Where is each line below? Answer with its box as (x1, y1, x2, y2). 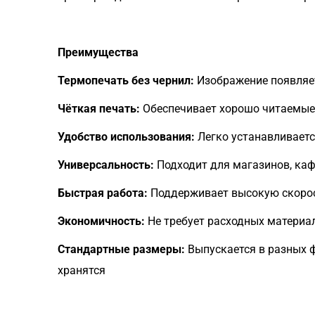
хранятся (58, 264, 105, 277)
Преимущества (58, 46, 139, 59)
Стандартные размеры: (58, 243, 185, 256)
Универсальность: (58, 158, 154, 172)
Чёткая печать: (58, 102, 140, 115)
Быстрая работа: (58, 186, 148, 200)
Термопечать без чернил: (58, 74, 194, 87)
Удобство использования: (58, 130, 195, 143)
